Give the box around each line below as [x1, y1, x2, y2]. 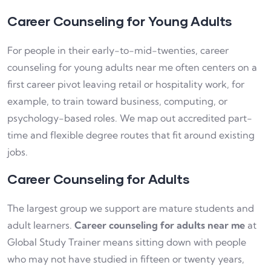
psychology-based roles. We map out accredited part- [7, 112, 252, 125]
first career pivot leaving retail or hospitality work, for [7, 78, 244, 91]
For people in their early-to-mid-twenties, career [7, 44, 229, 57]
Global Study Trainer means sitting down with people [7, 236, 246, 249]
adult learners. [7, 219, 74, 232]
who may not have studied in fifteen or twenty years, [7, 253, 244, 266]
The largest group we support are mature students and [7, 202, 254, 215]
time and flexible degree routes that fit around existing [7, 129, 255, 142]
